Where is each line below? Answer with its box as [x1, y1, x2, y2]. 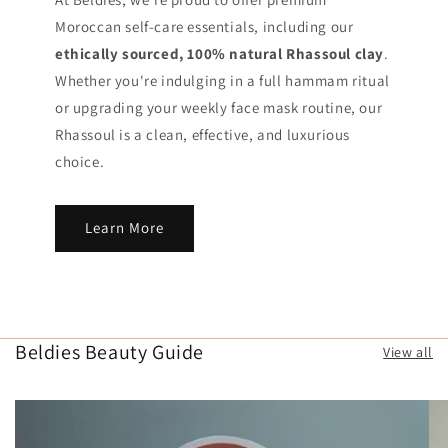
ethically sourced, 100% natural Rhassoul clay [55, 43, 384, 63]
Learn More [85, 218, 164, 238]
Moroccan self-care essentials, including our [55, 16, 354, 36]
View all [383, 342, 433, 361]
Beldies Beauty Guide [15, 338, 204, 365]
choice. [55, 151, 105, 171]
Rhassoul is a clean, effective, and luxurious [55, 124, 351, 144]
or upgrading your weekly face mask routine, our [55, 97, 383, 117]
